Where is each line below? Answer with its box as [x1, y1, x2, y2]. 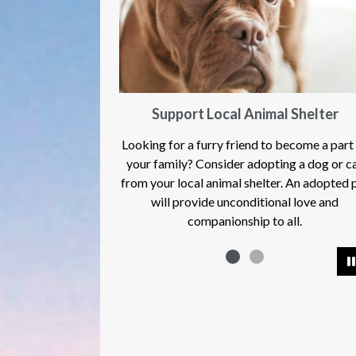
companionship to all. [49, 212, 164, 228]
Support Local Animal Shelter [14, 104, 201, 122]
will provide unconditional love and [13, 193, 201, 209]
